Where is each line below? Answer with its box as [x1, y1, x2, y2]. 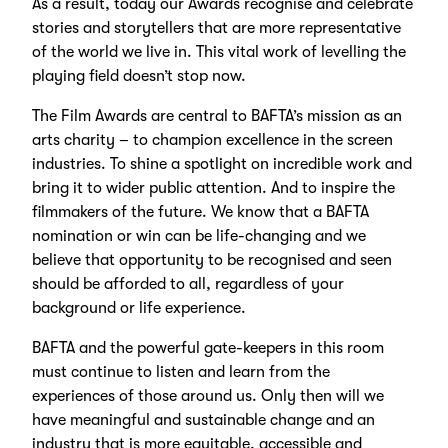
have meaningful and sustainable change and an [31, 411, 375, 429]
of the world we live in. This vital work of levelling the [31, 43, 406, 61]
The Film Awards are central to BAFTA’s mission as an [31, 107, 402, 125]
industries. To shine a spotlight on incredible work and [31, 155, 412, 173]
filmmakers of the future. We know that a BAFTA [31, 203, 369, 221]
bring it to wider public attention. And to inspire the [31, 179, 395, 197]
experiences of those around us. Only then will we [31, 387, 384, 405]
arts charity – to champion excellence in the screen [31, 131, 393, 149]
